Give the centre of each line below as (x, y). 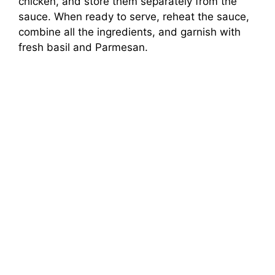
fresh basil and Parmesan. (83, 47)
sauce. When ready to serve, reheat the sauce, (134, 16)
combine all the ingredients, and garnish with (130, 32)
